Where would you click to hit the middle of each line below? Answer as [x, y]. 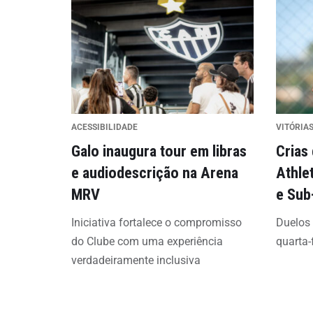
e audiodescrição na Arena [155, 173]
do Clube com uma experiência [147, 241]
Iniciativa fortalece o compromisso [156, 223]
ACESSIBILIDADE [104, 127]
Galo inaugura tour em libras [159, 151]
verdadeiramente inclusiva [136, 260]
